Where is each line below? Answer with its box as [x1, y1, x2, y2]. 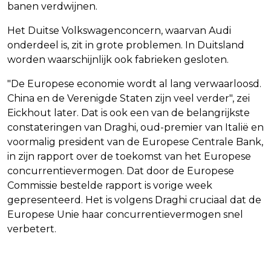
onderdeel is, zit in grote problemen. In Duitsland [7, 39, 244, 51]
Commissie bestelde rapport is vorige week [7, 180, 212, 192]
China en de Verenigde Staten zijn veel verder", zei [7, 93, 250, 105]
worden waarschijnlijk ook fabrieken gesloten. [7, 54, 229, 66]
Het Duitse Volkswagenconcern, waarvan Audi [7, 25, 231, 37]
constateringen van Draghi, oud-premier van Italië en [7, 122, 264, 134]
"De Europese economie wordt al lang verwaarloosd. [7, 78, 261, 90]
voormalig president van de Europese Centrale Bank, [7, 136, 263, 148]
